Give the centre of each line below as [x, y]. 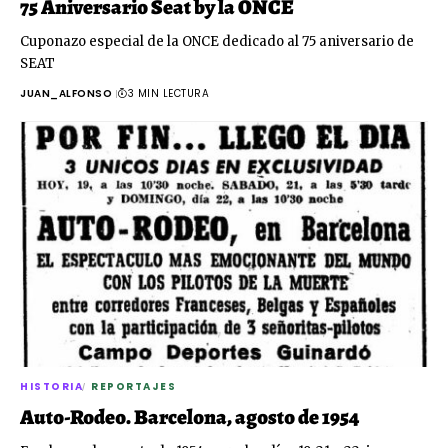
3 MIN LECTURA [168, 94]
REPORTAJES [133, 387]
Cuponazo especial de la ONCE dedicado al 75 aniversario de [217, 42]
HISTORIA [51, 387]
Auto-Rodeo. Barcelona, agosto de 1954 [189, 417]
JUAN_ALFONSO [66, 94]
